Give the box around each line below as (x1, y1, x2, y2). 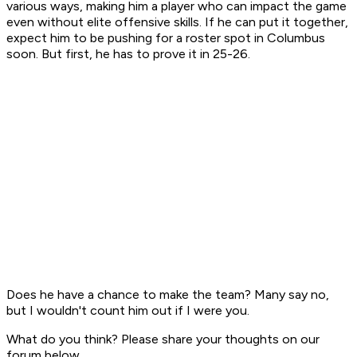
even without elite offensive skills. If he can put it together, (6, 14, 348, 30)
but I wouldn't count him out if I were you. (6, 303, 249, 319)
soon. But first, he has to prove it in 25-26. (6, 46, 263, 62)
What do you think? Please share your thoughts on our (6, 331, 320, 347)
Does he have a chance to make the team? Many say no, (6, 287, 329, 303)
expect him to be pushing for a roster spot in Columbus (6, 30, 325, 46)
